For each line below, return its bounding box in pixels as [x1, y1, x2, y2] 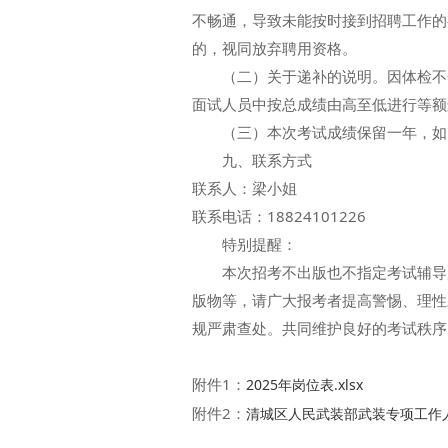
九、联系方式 [192, 150, 312, 170]
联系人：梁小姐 [192, 178, 297, 198]
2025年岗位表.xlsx [246, 375, 363, 394]
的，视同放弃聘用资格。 [192, 38, 357, 58]
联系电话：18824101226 [192, 206, 366, 226]
